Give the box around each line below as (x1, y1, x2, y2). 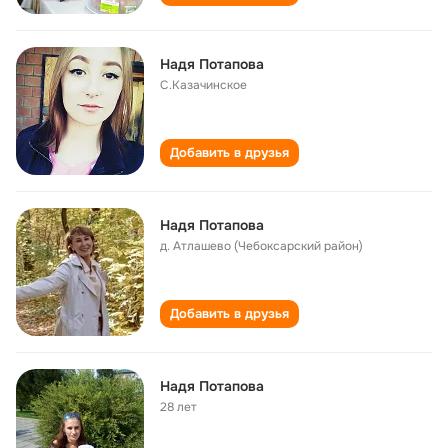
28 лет (160, 399, 197, 415)
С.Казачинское (160, 77, 247, 93)
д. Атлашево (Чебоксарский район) (160, 238, 363, 254)
